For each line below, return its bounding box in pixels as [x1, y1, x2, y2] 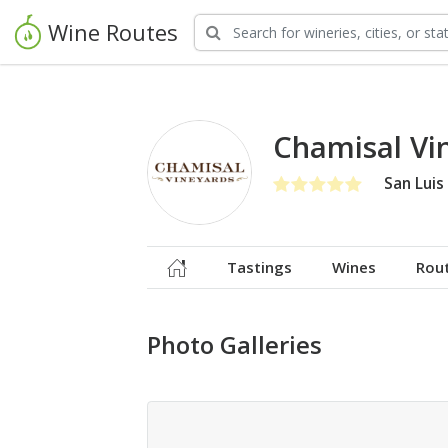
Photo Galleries [147, 329, 322, 361]
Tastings [227, 257, 292, 277]
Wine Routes [48, 16, 178, 47]
